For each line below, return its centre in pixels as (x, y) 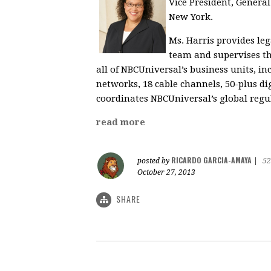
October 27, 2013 (166, 172)
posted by (154, 161)
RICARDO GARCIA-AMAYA (211, 160)
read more (121, 122)
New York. (191, 17)
